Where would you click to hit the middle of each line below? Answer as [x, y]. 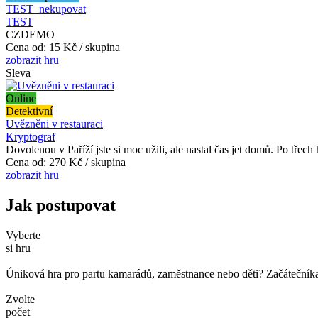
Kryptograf [31, 136]
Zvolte [20, 299]
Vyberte [23, 235]
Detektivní [29, 111]
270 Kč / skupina [87, 162]
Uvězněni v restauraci [54, 124]
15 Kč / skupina [84, 47]
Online [21, 98]
